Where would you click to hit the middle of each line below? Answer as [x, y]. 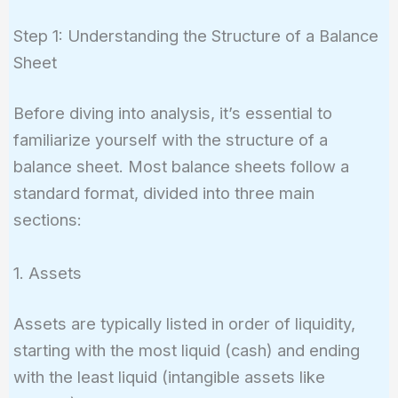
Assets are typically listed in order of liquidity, [184, 323]
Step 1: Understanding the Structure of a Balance [195, 36]
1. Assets [47, 272]
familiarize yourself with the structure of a [170, 140]
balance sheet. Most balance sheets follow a [181, 167]
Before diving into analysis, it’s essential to [172, 113]
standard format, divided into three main [163, 193]
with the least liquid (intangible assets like [169, 376]
